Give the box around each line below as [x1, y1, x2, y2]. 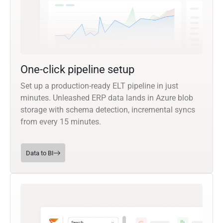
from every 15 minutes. [20, 116, 101, 126]
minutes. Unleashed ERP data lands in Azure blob [20, 93, 193, 103]
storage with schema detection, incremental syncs [20, 105, 195, 114]
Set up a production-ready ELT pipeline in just [20, 81, 178, 91]
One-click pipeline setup [20, 63, 134, 76]
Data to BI [26, 149, 54, 157]
